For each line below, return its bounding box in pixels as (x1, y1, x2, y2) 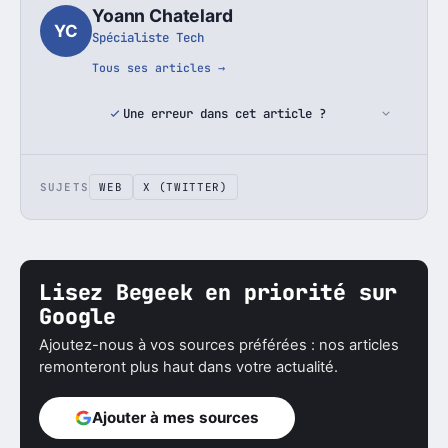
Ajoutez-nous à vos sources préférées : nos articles (39, 335, 400, 354)
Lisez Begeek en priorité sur (39, 277, 398, 306)
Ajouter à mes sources (92, 408, 260, 428)
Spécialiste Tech (92, 29, 205, 47)
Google (39, 301, 116, 330)
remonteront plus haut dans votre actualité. (39, 357, 339, 376)
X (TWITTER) (143, 180, 228, 195)
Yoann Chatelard (92, 4, 233, 26)
